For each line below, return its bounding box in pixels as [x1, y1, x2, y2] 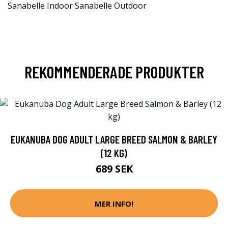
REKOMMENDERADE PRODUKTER [24, 62, 204, 81]
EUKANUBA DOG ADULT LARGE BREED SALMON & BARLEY [11, 133, 217, 146]
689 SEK [95, 162, 133, 176]
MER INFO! [95, 198, 133, 209]
